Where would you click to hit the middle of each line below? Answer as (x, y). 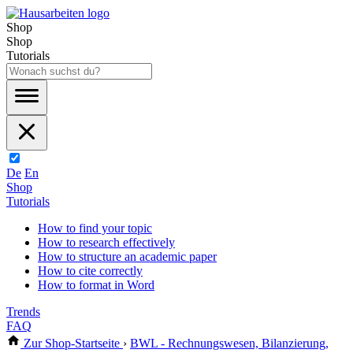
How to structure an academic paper (127, 256)
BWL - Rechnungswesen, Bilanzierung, (229, 343)
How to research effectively (106, 242)
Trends (23, 312)
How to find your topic (95, 228)
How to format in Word (96, 285)
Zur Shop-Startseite (72, 343)
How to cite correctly (90, 271)
